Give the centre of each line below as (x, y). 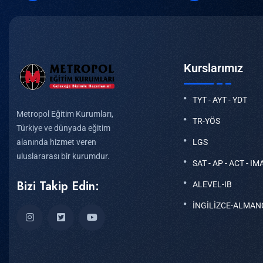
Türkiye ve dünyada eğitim (63, 128)
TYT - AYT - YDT (220, 100)
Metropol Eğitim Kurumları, (65, 114)
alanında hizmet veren (56, 142)
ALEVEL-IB (212, 184)
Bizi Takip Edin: (58, 187)
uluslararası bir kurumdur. (63, 156)
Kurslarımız (213, 68)
